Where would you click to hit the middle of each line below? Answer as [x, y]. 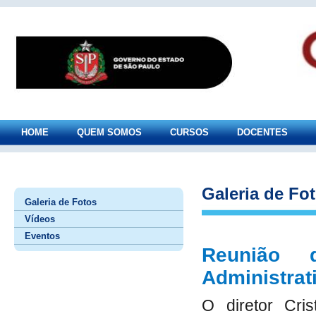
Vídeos [40, 219]
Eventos [42, 236]
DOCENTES [262, 132]
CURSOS [189, 132]
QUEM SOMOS [109, 132]
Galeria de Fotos [61, 202]
